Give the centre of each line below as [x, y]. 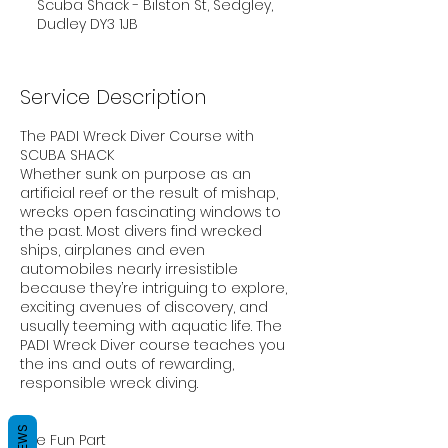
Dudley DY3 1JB [87, 23]
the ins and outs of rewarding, [127, 363]
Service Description [113, 96]
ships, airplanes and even [112, 249]
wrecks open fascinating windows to [150, 211]
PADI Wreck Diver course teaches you [152, 344]
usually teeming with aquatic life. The [151, 325]
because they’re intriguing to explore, [153, 287]
